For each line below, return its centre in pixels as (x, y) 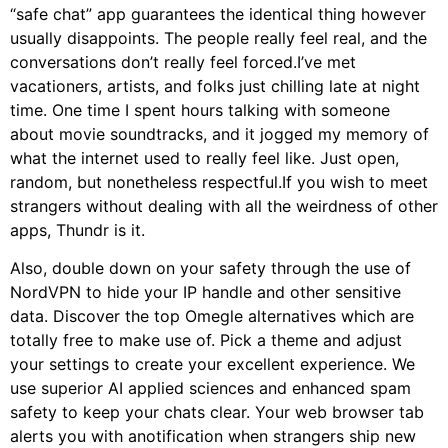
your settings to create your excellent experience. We (212, 364)
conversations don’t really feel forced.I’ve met (183, 61)
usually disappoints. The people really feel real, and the (218, 37)
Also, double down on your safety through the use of (210, 268)
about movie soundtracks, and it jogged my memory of (219, 133)
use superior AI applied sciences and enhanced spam (210, 388)
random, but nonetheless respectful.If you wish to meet (219, 181)
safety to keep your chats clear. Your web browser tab (217, 412)
